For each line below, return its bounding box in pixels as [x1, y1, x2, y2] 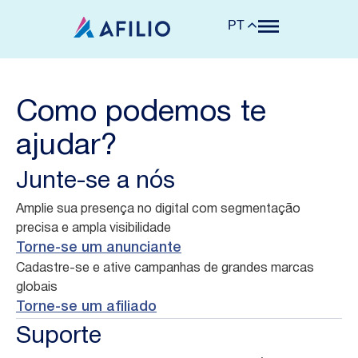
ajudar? [16, 133, 117, 161]
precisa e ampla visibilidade [16, 223, 171, 234]
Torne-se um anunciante [16, 241, 181, 254]
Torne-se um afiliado [16, 300, 157, 313]
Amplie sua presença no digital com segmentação [16, 204, 300, 215]
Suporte [16, 326, 101, 348]
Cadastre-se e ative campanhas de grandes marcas [16, 263, 314, 274]
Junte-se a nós [16, 171, 175, 193]
